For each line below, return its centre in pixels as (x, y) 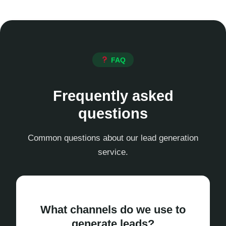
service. (113, 152)
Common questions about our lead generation (113, 138)
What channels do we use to (113, 210)
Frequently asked (113, 96)
